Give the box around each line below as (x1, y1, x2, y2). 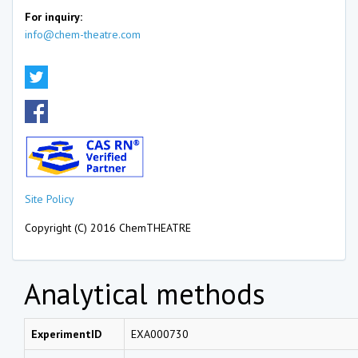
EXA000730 (131, 326, 189, 341)
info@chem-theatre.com (25, 27, 141, 42)
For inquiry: (25, 10, 82, 24)
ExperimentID (31, 326, 101, 341)
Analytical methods (24, 274, 265, 312)
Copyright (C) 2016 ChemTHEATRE (25, 220, 191, 235)
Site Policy (25, 191, 74, 206)
